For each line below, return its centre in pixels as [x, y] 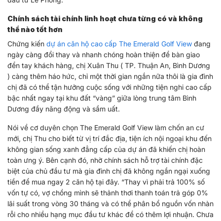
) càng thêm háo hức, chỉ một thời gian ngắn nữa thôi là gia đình [110, 76]
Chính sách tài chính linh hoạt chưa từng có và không [105, 18]
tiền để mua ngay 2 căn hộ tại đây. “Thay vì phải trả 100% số [106, 182]
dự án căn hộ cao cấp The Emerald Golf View [119, 43]
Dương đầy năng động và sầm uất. [64, 109]
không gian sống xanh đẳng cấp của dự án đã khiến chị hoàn [106, 149]
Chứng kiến [27, 43]
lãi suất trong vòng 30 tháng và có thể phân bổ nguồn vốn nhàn [110, 203]
